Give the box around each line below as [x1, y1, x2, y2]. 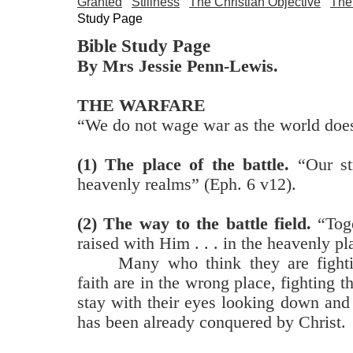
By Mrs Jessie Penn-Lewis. [77, 56, 278, 76]
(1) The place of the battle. [77, 154, 290, 174]
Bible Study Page [77, 35, 210, 56]
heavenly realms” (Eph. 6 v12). [77, 174, 296, 194]
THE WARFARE [77, 95, 206, 115]
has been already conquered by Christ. [77, 312, 346, 332]
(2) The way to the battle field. [77, 214, 311, 233]
